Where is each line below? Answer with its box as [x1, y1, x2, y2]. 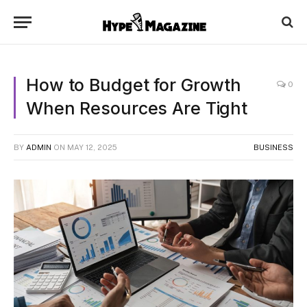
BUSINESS [254, 143, 293, 151]
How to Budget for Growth [26, 75, 241, 95]
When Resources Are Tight [26, 98, 247, 119]
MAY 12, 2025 [67, 143, 117, 151]
